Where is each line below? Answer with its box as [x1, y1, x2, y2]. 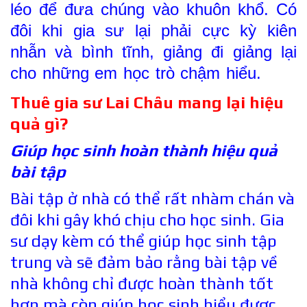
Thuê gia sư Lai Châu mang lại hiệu [10, 93, 284, 112]
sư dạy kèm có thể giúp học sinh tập [10, 231, 277, 250]
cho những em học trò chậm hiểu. [10, 64, 262, 83]
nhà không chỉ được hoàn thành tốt [10, 273, 273, 293]
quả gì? [10, 114, 68, 134]
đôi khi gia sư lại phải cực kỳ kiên [10, 21, 297, 40]
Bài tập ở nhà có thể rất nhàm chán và [10, 188, 295, 208]
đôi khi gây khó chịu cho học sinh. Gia [10, 210, 284, 229]
